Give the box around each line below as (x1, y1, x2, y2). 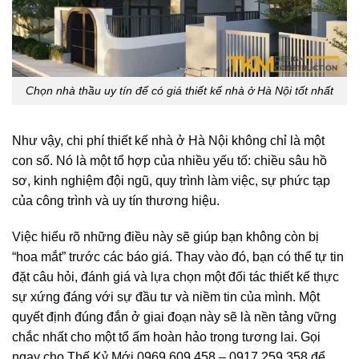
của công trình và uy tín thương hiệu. (12, 193, 220, 208)
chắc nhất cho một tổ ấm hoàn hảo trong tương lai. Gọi (12, 330, 321, 345)
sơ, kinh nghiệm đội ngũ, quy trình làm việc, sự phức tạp (12, 173, 330, 188)
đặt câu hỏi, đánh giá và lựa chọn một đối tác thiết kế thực (12, 270, 339, 284)
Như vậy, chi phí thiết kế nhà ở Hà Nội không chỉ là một (12, 133, 325, 147)
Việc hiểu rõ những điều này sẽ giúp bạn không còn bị (12, 230, 319, 244)
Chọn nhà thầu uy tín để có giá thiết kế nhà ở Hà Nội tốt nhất (26, 83, 333, 97)
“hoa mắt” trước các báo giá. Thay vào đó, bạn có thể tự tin (12, 250, 344, 264)
